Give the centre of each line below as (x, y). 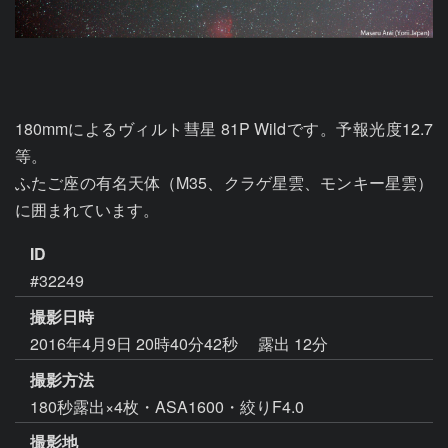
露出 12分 (293, 343)
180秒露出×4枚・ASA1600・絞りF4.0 (167, 406)
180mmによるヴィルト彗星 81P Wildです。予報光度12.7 (224, 128)
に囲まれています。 (87, 209)
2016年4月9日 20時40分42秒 (136, 343)
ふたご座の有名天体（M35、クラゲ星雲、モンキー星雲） (224, 182)
